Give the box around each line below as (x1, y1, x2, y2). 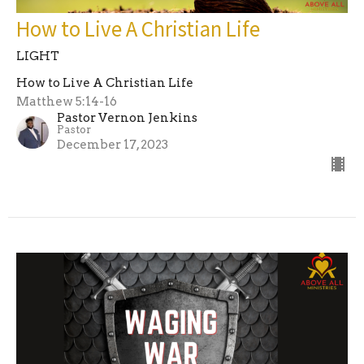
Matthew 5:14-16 (16, 93, 117, 109)
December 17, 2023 (57, 136, 168, 152)
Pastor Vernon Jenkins (57, 110, 197, 125)
